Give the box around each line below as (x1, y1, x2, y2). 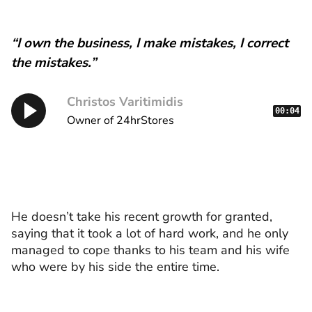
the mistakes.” (11, 54, 96, 72)
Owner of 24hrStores (67, 113, 174, 129)
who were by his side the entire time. (11, 258, 219, 276)
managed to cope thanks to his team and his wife (11, 242, 290, 259)
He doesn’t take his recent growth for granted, (11, 208, 272, 226)
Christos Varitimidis (67, 93, 183, 111)
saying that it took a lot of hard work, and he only (11, 225, 288, 242)
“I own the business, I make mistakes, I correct (11, 34, 288, 53)
